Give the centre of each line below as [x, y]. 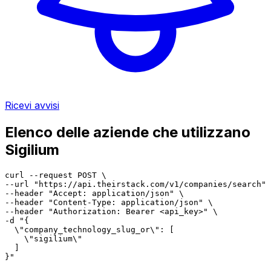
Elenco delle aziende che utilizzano [128, 132]
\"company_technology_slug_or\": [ [90, 229]
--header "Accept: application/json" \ [94, 193]
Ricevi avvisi [32, 105]
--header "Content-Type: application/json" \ [109, 202]
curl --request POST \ [56, 175]
